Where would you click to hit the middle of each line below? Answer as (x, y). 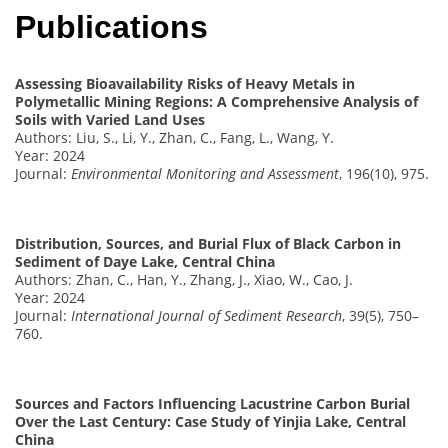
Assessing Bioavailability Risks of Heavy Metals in (185, 83)
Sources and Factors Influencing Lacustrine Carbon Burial (212, 403)
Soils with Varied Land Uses (110, 119)
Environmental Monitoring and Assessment (205, 173)
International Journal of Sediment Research (206, 315)
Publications (111, 27)
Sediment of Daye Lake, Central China (145, 261)
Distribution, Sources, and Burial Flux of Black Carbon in (208, 243)
